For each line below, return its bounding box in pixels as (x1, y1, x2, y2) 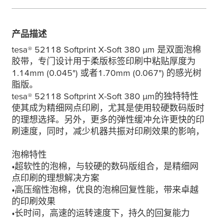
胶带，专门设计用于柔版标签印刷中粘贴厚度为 (12, 56, 196, 66)
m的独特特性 (147, 91, 199, 101)
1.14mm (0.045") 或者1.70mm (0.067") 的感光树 (12, 68, 201, 78)
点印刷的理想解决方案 (12, 173, 99, 183)
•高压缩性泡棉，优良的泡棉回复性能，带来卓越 (12, 184, 199, 195)
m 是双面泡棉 (147, 44, 201, 54)
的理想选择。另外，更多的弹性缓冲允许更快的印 (12, 114, 204, 125)
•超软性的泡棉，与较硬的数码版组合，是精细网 (12, 161, 199, 171)
